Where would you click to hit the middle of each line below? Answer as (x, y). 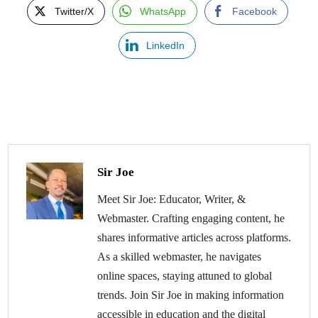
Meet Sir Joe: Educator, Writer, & (172, 199)
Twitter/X (74, 12)
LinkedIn (165, 46)
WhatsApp (163, 12)
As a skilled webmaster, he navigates (180, 257)
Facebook (254, 12)
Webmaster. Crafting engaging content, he (191, 219)
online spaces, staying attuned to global (185, 276)
